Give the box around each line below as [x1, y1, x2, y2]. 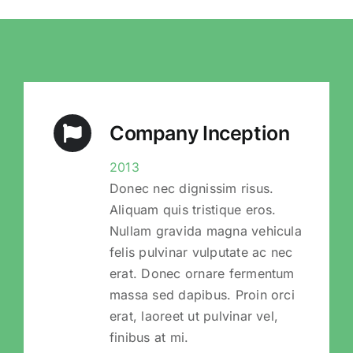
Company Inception [109, 121, 290, 145]
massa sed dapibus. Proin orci [109, 286, 295, 303]
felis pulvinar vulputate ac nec [109, 243, 293, 260]
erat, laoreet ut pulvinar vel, [109, 307, 279, 324]
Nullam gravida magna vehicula [109, 222, 302, 239]
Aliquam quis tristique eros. [109, 201, 277, 217]
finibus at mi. [109, 329, 189, 345]
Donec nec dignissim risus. [109, 180, 274, 196]
